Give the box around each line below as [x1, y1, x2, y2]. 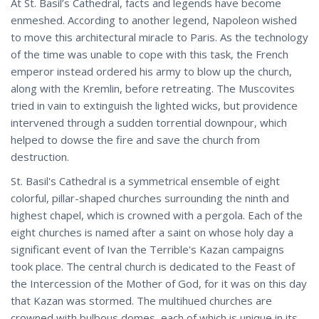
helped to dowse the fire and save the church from [11, 132, 260, 147]
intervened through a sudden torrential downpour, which [11, 115, 287, 130]
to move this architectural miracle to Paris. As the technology [11, 29, 308, 44]
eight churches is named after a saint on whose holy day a [11, 224, 293, 239]
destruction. [11, 149, 69, 164]
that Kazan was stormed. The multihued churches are [11, 293, 272, 308]
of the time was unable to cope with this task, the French [11, 46, 288, 61]
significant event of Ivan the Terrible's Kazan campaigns [11, 241, 284, 256]
